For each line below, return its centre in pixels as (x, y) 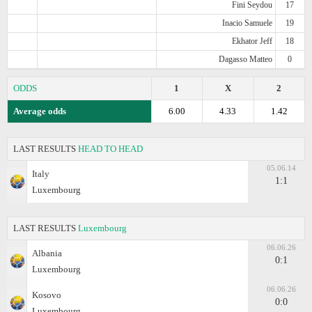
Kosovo (47, 295)
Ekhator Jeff (252, 41)
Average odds (40, 111)
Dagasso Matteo (245, 59)
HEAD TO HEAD (110, 148)
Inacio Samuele (247, 23)
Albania (47, 253)
